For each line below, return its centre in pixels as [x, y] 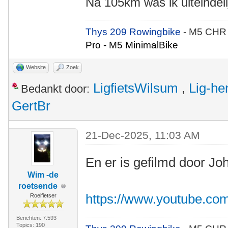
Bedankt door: [55, 89]
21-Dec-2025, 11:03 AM [143, 135]
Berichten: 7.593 [36, 218]
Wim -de [43, 175]
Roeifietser [43, 195]
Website [36, 67]
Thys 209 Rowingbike [135, 32]
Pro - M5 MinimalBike [132, 45]
